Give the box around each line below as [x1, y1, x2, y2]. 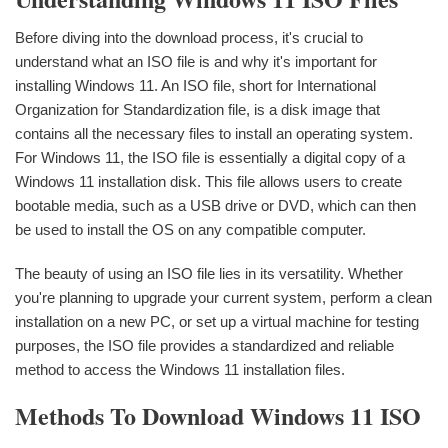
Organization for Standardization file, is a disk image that [15, 100, 380, 118]
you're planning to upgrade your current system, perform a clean [15, 288, 432, 306]
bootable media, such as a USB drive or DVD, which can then [15, 196, 416, 214]
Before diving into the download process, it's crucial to [15, 28, 363, 46]
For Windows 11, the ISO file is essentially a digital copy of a [15, 148, 405, 166]
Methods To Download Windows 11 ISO [15, 397, 421, 433]
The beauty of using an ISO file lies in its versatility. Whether [15, 264, 403, 282]
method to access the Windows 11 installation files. [15, 360, 345, 378]
